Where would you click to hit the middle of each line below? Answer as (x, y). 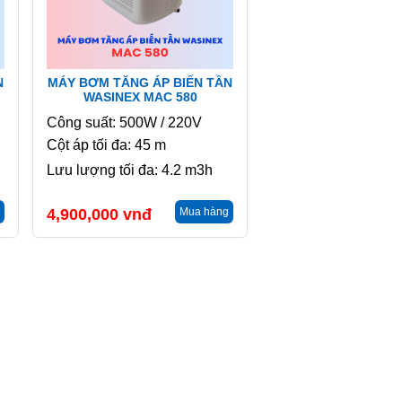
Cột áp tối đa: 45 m (106, 145)
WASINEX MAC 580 (140, 97)
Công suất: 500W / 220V (124, 122)
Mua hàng (204, 212)
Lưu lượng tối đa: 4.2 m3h (130, 170)
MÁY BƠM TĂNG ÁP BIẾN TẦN (140, 83)
